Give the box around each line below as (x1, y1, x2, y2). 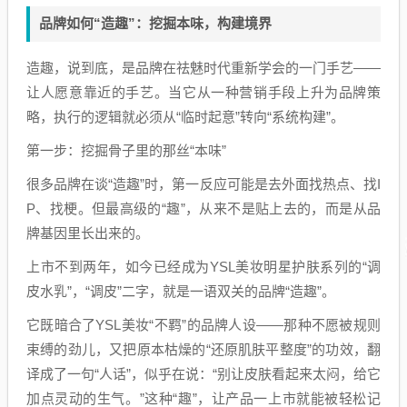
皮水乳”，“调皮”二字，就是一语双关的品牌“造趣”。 (26, 283, 335, 299)
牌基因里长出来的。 (26, 224, 149, 241)
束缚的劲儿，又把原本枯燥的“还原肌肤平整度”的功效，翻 (26, 341, 381, 357)
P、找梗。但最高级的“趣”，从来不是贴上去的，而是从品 (26, 200, 381, 216)
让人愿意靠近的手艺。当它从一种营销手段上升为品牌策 (26, 84, 381, 100)
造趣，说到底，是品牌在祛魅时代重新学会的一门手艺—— (26, 59, 381, 75)
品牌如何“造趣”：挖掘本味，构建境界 (39, 15, 272, 31)
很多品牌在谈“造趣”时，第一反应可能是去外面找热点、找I (26, 175, 381, 192)
